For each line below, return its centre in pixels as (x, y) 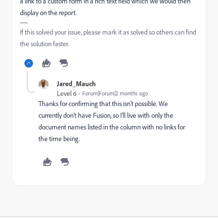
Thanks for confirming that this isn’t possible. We (103, 104)
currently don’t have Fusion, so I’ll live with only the (106, 115)
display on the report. (49, 13)
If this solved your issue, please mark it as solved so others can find (108, 32)
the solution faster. (44, 44)
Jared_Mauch (76, 83)
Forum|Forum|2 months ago (115, 93)
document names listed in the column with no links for (112, 127)
